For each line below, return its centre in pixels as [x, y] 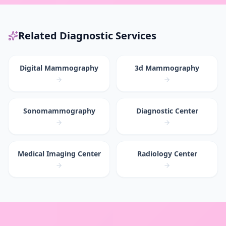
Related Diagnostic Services [87, 36]
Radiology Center [167, 154]
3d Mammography [167, 68]
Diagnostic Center [167, 111]
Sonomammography [59, 111]
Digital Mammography [59, 68]
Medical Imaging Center [59, 154]
